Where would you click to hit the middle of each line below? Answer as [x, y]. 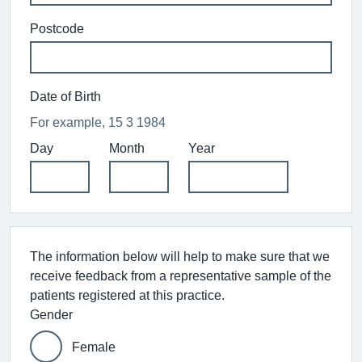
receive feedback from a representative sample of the [181, 275]
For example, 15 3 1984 [98, 122]
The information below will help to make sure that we [180, 256]
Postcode [57, 28]
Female [94, 346]
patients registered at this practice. [127, 295]
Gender [51, 314]
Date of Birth [65, 96]
